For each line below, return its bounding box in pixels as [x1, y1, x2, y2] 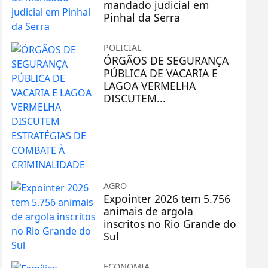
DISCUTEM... [103, 90, 166, 105]
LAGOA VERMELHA [103, 78, 196, 93]
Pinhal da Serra [103, 10, 181, 25]
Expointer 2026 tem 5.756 [103, 191, 231, 206]
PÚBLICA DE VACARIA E [103, 65, 218, 80]
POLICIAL [103, 41, 142, 53]
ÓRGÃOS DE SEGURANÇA [103, 53, 229, 68]
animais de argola [103, 203, 194, 218]
